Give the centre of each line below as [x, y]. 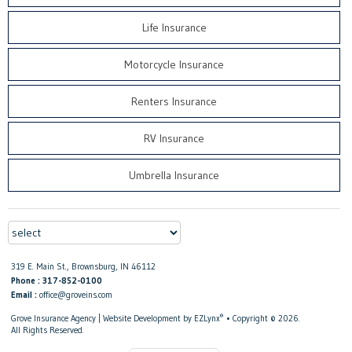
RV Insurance [174, 139]
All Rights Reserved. [48, 330]
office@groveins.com [76, 295]
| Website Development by [145, 319]
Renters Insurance [174, 102]
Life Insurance [174, 28]
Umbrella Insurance [174, 176]
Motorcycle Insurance [174, 65]
